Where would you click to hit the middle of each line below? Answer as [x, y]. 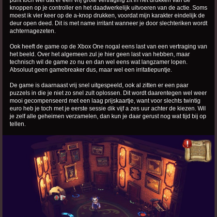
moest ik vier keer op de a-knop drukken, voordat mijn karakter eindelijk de [107, 15]
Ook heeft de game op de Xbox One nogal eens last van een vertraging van [108, 46]
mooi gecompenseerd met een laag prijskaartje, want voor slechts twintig [105, 101]
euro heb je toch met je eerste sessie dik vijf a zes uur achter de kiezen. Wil [108, 108]
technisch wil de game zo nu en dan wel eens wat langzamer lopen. [99, 62]
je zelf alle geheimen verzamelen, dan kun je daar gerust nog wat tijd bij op [108, 116]
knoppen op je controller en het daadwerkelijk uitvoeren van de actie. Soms [108, 8]
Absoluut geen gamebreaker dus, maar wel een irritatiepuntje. [91, 70]
